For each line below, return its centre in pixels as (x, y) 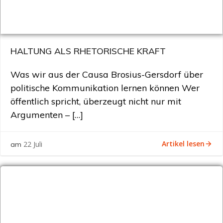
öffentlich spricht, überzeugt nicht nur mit (96, 101)
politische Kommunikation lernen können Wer (105, 88)
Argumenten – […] (47, 115)
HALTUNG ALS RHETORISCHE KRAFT (88, 51)
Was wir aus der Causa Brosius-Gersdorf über (107, 74)
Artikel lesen (183, 143)
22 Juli (33, 144)
